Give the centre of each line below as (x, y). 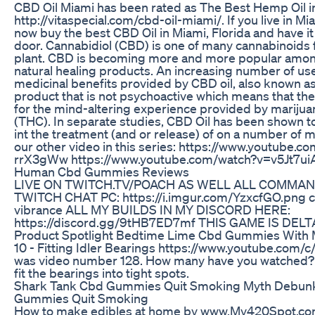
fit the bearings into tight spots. (102, 272)
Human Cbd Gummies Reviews (102, 171)
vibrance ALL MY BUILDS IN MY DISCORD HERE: (152, 209)
